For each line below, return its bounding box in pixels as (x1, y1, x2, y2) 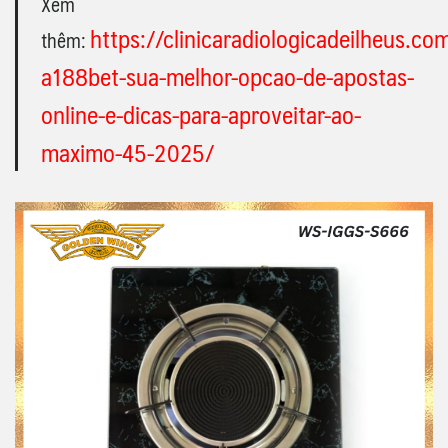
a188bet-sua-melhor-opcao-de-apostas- (41, 56, 414, 97)
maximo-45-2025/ (41, 132, 214, 173)
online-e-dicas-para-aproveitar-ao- (41, 94, 361, 135)
